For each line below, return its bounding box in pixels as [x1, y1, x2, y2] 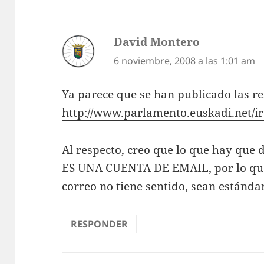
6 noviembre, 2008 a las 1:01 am [114, 54, 256, 68]
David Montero [114, 34, 200, 50]
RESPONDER [71, 217, 128, 230]
